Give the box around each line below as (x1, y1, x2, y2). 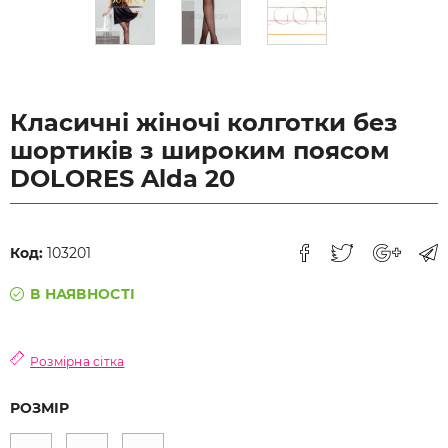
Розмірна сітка (30, 354, 125, 369)
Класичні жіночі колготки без (10, 108, 398, 137)
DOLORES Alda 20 (10, 164, 235, 193)
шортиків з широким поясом (10, 136, 390, 165)
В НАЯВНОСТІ (30, 285, 136, 303)
